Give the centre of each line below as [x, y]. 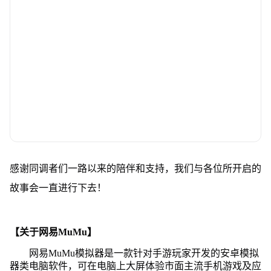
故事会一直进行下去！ [58, 188]
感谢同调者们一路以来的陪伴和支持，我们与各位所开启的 [135, 168]
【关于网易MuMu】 [53, 232]
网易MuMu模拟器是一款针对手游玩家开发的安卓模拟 [144, 253]
